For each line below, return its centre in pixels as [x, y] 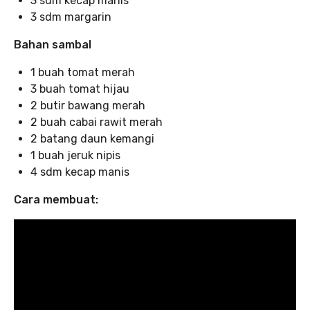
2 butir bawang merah [88, 105]
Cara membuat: [56, 199]
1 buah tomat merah [83, 72]
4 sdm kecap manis [80, 172]
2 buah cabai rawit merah [97, 122]
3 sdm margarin [71, 17]
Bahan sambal [53, 44]
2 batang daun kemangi [92, 138]
